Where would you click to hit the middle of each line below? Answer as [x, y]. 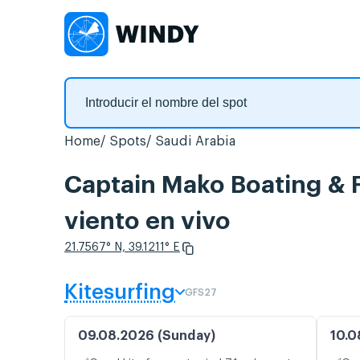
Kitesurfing [120, 293]
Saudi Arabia [195, 141]
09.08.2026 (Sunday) [147, 336]
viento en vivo [147, 221]
